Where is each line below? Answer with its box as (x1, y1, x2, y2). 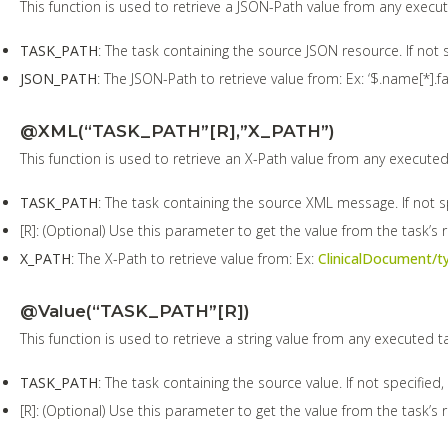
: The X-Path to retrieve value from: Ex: (71, 248, 318, 268)
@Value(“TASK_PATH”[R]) (20, 300, 250, 321)
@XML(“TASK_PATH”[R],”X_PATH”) (20, 120, 335, 141)
